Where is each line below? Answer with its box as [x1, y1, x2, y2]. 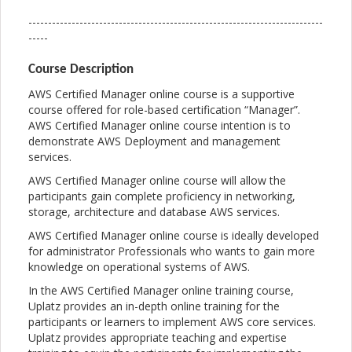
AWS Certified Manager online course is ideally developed [28, 228, 319, 244]
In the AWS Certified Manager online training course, [28, 283, 294, 299]
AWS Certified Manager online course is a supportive [28, 86, 295, 102]
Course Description [28, 62, 134, 76]
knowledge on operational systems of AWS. [28, 259, 253, 275]
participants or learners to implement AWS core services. [28, 314, 316, 330]
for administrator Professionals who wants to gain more [28, 244, 315, 259]
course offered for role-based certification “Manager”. [28, 102, 300, 118]
